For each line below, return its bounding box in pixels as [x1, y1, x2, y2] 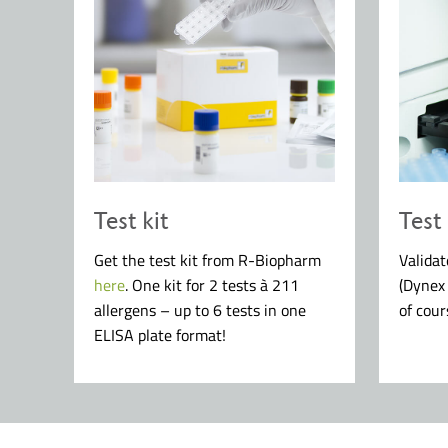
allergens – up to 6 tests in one [94, 297, 307, 322]
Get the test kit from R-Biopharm [94, 247, 322, 272]
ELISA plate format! [94, 322, 227, 347]
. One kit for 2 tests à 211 [125, 272, 300, 297]
